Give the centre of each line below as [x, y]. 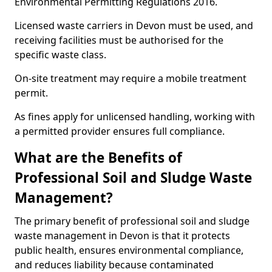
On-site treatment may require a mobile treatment [131, 78]
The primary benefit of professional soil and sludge [132, 221]
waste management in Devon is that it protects [122, 236]
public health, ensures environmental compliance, [129, 250]
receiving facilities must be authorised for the [119, 40]
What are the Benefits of [98, 158]
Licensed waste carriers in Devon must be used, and [134, 25]
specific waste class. [60, 55]
